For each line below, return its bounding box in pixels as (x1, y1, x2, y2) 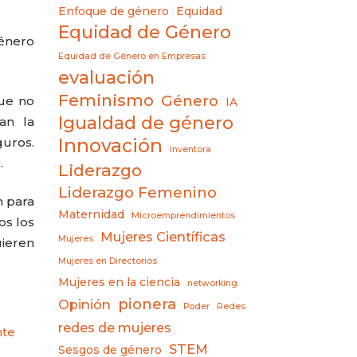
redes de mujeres (58, 319, 172, 335)
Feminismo (58, 89, 155, 110)
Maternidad (58, 207, 125, 221)
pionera (118, 294, 177, 313)
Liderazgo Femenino (58, 182, 218, 202)
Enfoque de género (58, 4, 170, 18)
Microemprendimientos (131, 210, 236, 221)
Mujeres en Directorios (58, 255, 158, 266)
